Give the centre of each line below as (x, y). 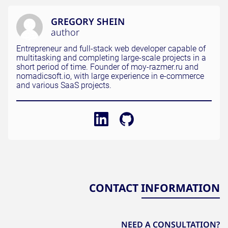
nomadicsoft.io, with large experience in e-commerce (110, 76)
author (65, 32)
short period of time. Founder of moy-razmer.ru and (107, 67)
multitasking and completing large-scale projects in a (111, 58)
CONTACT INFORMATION (154, 188)
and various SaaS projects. (64, 85)
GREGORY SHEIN (88, 21)
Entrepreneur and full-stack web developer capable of (111, 49)
